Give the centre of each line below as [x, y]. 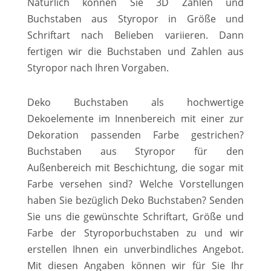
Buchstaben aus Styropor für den [135, 151]
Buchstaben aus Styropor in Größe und [135, 18]
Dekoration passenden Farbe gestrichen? [135, 135]
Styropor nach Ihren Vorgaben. [98, 67]
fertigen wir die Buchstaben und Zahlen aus [135, 51]
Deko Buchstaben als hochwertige [135, 102]
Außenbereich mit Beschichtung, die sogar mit [135, 167]
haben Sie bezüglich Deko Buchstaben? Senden [135, 200]
